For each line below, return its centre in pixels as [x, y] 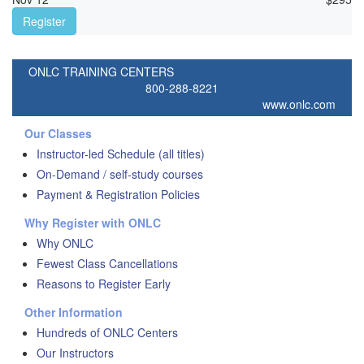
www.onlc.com [299, 104]
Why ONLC [65, 243]
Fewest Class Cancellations [107, 264]
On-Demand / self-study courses [120, 174]
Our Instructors [75, 353]
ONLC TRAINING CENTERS [101, 72]
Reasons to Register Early [104, 284]
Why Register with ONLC [93, 223]
